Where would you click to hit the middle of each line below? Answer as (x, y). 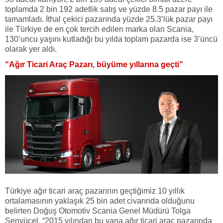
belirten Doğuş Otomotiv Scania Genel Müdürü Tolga (98, 211)
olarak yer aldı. (31, 49)
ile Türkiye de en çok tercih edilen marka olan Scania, (99, 29)
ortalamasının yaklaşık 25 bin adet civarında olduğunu (100, 201)
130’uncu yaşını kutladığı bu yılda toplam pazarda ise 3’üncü (111, 39)
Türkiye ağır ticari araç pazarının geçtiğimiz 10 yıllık (95, 191)
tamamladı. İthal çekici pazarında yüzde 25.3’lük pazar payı (109, 19)
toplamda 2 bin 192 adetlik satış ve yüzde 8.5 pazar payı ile (109, 9)
